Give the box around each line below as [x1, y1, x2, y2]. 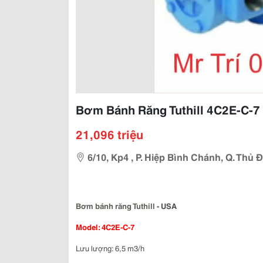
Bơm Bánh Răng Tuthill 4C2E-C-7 [76, 101, 260, 117]
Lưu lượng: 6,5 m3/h [76, 242, 144, 253]
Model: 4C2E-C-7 [76, 221, 134, 232]
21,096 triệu [76, 126, 143, 142]
